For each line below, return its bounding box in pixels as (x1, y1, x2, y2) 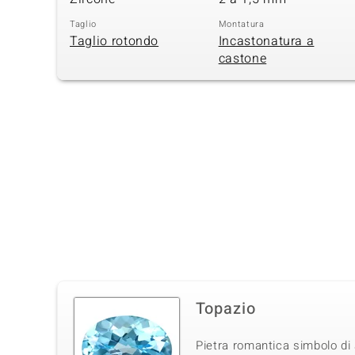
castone (218, 49, 267, 69)
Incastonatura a (218, 32, 315, 52)
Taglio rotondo (70, 32, 159, 52)
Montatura (218, 17, 265, 31)
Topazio (196, 297, 256, 321)
